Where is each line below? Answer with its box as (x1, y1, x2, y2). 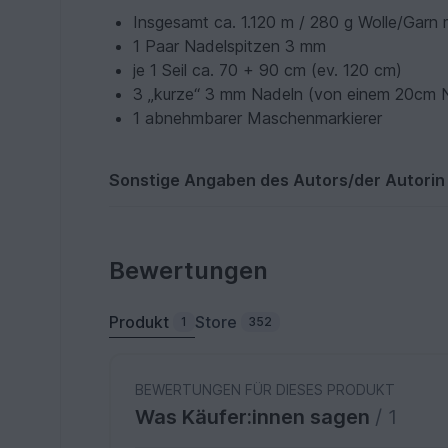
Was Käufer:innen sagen (135, 405, 376, 430)
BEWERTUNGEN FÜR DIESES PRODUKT (135, 381, 396, 399)
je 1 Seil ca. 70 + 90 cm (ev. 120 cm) (133, 60, 403, 81)
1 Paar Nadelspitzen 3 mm (133, 36, 327, 57)
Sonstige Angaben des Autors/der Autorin (109, 170, 446, 191)
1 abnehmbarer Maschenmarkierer (133, 108, 383, 129)
